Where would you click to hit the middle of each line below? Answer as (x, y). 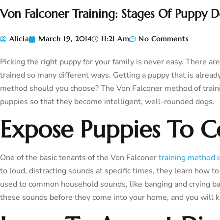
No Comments (164, 39)
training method (187, 158)
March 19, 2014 (65, 39)
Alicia (19, 39)
